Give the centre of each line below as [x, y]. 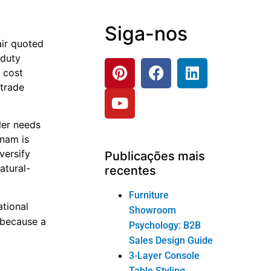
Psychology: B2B [165, 225]
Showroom [153, 210]
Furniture [149, 195]
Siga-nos [146, 33]
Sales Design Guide [171, 240]
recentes [131, 170]
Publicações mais [155, 156]
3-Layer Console [165, 255]
